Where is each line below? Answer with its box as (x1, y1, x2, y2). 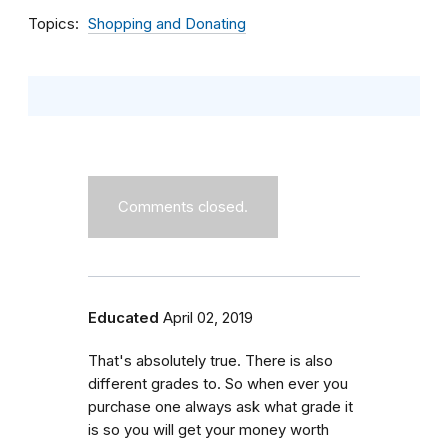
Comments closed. (118, 197, 248, 216)
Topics (28, 13, 75, 33)
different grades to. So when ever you (88, 374, 348, 393)
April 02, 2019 (163, 308, 253, 327)
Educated (88, 308, 159, 327)
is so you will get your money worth (88, 420, 329, 439)
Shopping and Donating (88, 14, 246, 33)
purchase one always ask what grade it (88, 397, 353, 416)
